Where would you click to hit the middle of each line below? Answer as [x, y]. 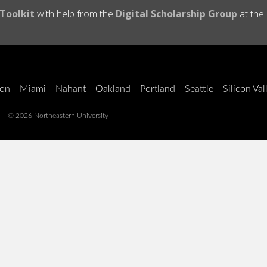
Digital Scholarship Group [176, 14]
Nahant [71, 89]
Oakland [113, 89]
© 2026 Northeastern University [58, 116]
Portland [158, 89]
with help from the [75, 14]
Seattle [199, 89]
